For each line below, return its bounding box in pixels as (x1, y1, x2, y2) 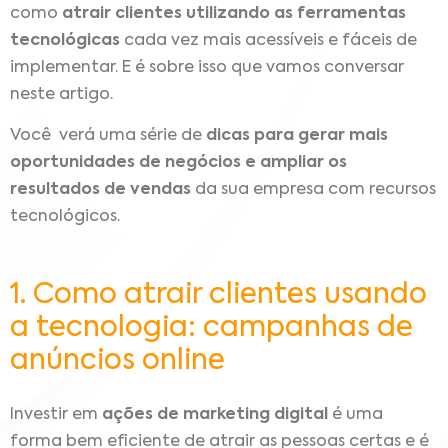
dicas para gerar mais (206, 127, 388, 144)
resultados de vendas (10, 181, 191, 198)
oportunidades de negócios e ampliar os (10, 154, 347, 171)
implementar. (10, 59, 122, 76)
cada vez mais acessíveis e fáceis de (120, 32, 417, 49)
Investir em (10, 406, 102, 423)
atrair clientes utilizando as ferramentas (62, 5, 406, 22)
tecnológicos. (10, 208, 120, 225)
